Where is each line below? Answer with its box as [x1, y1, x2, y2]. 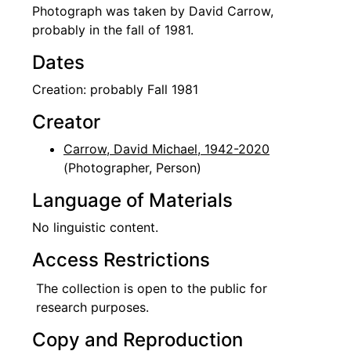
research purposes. [36, 299, 149, 316]
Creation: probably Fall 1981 [32, 81, 198, 98]
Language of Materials [32, 189, 233, 212]
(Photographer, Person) [63, 160, 201, 176]
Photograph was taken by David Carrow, [32, 3, 273, 20]
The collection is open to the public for [36, 280, 267, 297]
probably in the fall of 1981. [32, 22, 194, 38]
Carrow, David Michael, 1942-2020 [63, 141, 270, 157]
